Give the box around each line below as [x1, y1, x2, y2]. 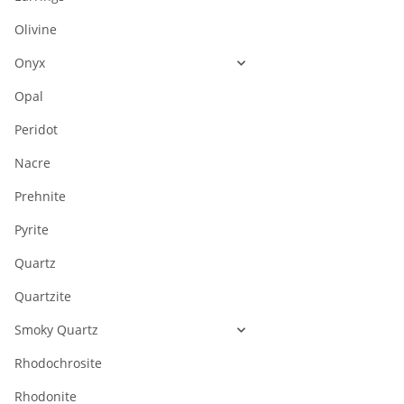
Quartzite [14, 288, 71, 306]
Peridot [14, 121, 58, 139]
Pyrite [14, 221, 49, 239]
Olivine [14, 21, 57, 39]
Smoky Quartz [14, 321, 98, 339]
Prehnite [14, 188, 66, 206]
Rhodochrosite [14, 354, 102, 372]
